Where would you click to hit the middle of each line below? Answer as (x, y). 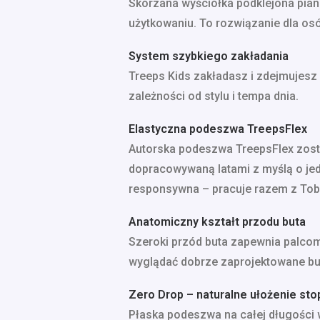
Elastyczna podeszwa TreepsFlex (218, 129)
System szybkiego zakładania (209, 56)
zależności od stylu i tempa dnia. (214, 96)
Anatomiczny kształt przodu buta (217, 222)
